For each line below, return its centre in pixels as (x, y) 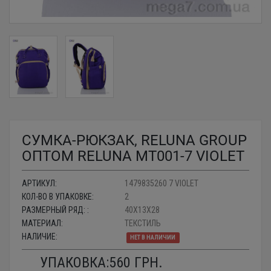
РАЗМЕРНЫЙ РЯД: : (55, 210)
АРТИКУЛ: (39, 183)
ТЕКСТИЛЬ (143, 223)
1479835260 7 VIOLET (162, 183)
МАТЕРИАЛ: (42, 223)
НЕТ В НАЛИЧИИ (153, 237)
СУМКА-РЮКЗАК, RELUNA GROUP (134, 140)
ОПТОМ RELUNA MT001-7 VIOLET (133, 156)
